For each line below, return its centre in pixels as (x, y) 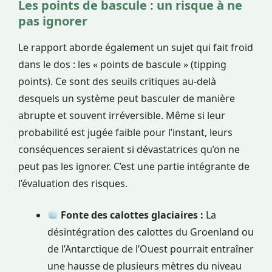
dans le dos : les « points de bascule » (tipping (122, 65)
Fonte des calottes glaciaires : (132, 215)
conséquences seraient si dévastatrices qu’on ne (129, 150)
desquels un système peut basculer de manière (127, 99)
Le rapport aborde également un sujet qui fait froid (136, 48)
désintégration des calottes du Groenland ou (151, 232)
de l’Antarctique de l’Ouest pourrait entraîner (151, 249)
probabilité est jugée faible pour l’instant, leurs (125, 133)
